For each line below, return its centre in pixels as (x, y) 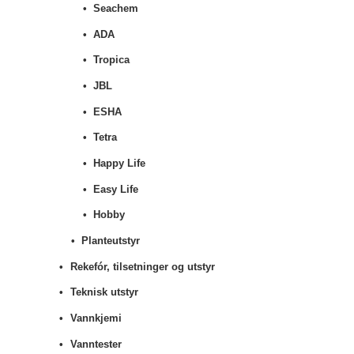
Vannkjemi (96, 318)
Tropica (112, 60)
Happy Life (120, 164)
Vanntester (96, 344)
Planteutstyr (111, 241)
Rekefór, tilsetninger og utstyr (143, 266)
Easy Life (116, 189)
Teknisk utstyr (105, 292)
